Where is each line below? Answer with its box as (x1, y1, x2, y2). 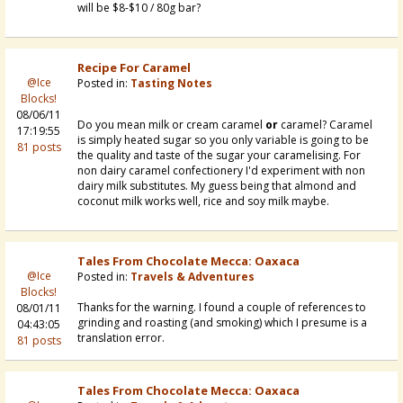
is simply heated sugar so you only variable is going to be (77, 132, 369, 148)
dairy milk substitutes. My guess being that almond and (77, 178, 356, 194)
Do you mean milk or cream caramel (77, 117, 265, 133)
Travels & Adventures (130, 269, 255, 285)
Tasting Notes (130, 76, 212, 92)
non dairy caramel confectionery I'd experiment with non (77, 163, 365, 179)
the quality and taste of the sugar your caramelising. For (77, 148, 361, 164)
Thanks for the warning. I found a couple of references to (77, 300, 366, 316)
